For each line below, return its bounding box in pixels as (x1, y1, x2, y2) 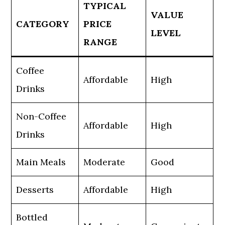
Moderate (83, 156, 126, 168)
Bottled (16, 211, 48, 223)
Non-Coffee (16, 110, 67, 122)
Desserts (16, 184, 54, 195)
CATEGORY (16, 18, 70, 30)
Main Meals (16, 156, 66, 168)
